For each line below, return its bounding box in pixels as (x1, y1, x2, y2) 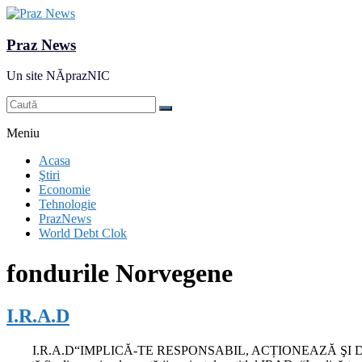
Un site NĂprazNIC (6, 69, 110, 83)
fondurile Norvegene (6, 258, 233, 288)
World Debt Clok (39, 226, 127, 241)
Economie (39, 183, 90, 197)
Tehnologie (39, 197, 96, 212)
